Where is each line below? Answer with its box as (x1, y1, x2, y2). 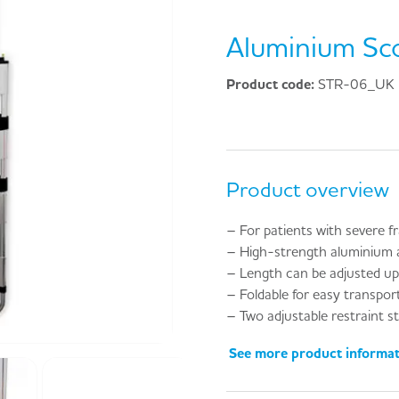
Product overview (226, 176, 389, 203)
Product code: (226, 74, 318, 93)
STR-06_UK (318, 74, 395, 93)
